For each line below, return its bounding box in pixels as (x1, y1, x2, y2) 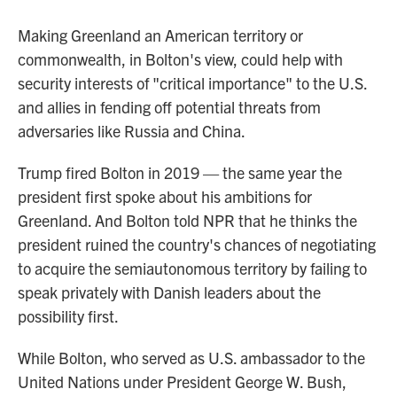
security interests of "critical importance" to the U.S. (18, 73, 367, 93)
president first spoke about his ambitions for (18, 186, 312, 206)
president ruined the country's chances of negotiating (18, 234, 376, 254)
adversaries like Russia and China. (18, 121, 245, 141)
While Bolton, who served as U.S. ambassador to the (18, 347, 365, 368)
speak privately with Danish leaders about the (18, 282, 321, 302)
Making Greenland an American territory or (18, 25, 303, 45)
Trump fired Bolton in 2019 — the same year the (18, 162, 342, 183)
